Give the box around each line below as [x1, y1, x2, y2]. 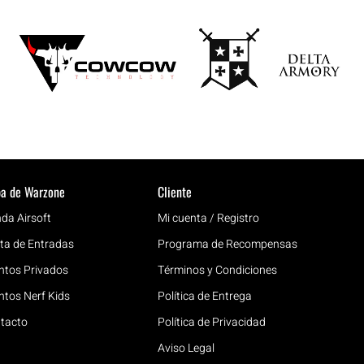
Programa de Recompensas [157, 235, 297, 253]
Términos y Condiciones [157, 261, 277, 279]
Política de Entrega [157, 287, 252, 305]
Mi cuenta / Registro [157, 209, 259, 227]
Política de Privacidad [157, 313, 266, 331]
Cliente [157, 181, 192, 201]
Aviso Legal [157, 339, 214, 357]
